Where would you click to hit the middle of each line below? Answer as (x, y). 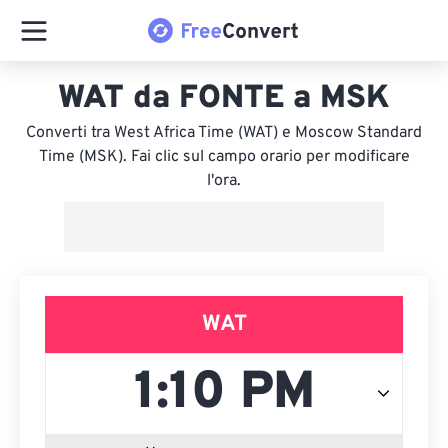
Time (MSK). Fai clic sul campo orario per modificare (224, 157)
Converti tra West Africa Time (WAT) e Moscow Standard (224, 133)
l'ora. (224, 181)
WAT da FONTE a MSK (224, 99)
